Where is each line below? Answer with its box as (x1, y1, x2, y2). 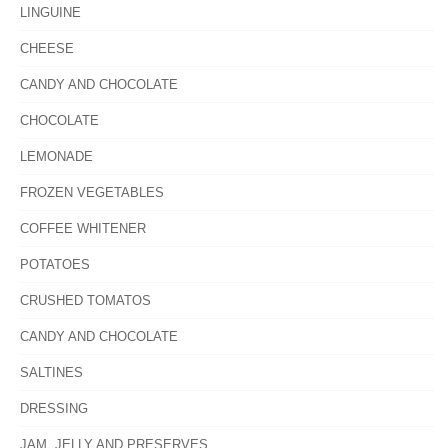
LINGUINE (20, 5, 81, 20)
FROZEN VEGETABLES (20, 185, 164, 200)
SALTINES (20, 365, 83, 380)
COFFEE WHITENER (20, 221, 146, 236)
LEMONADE (20, 149, 93, 164)
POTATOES (20, 257, 90, 272)
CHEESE (20, 41, 74, 56)
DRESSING (20, 401, 88, 416)
